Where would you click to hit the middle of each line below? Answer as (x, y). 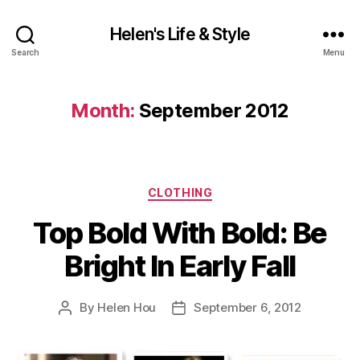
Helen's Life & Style (180, 34)
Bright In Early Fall (180, 266)
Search (25, 52)
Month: (103, 110)
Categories (215, 189)
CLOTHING (180, 192)
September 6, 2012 (247, 307)
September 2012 (214, 110)
